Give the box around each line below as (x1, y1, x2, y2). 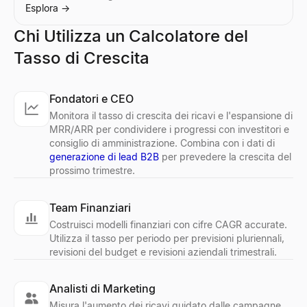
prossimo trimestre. (49, 164, 135, 176)
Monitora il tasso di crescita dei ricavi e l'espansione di (49, 110, 293, 121)
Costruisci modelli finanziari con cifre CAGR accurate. (49, 218, 287, 230)
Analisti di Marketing (49, 282, 156, 295)
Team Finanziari (49, 200, 131, 214)
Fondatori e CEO (49, 92, 134, 106)
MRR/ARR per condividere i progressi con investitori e (49, 123, 289, 135)
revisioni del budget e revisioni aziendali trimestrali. (49, 245, 277, 258)
